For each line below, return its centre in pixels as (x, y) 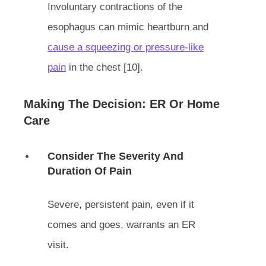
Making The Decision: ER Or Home (122, 104)
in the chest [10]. (104, 67)
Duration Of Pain (90, 171)
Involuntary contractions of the (115, 7)
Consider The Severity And (115, 156)
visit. (58, 245)
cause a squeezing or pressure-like (126, 47)
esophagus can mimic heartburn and (128, 27)
